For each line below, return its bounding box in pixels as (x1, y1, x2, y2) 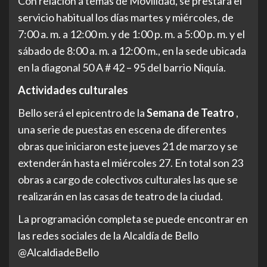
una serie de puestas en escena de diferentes (18, 123, 226, 136)
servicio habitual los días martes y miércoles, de (18, 11, 234, 24)
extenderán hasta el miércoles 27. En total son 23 (18, 156, 243, 169)
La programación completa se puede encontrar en (18, 212, 248, 225)
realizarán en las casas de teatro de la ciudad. (18, 190, 223, 203)
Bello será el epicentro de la (18, 106, 147, 119)
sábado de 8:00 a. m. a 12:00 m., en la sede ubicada (18, 44, 246, 57)
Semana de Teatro (147, 106, 236, 119)
